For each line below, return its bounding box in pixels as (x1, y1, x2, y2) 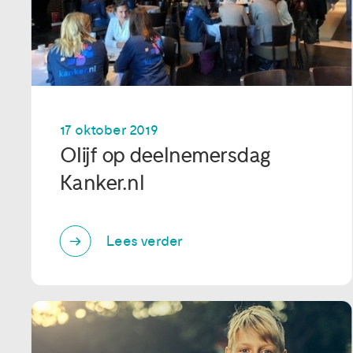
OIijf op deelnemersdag (59, 143, 271, 169)
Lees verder (106, 232, 184, 250)
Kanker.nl (59, 170, 145, 197)
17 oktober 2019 (59, 122, 158, 139)
